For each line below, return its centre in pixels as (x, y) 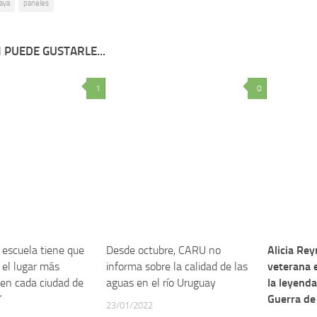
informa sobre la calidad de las (177, 266)
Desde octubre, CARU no (163, 250)
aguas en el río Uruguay (161, 282)
